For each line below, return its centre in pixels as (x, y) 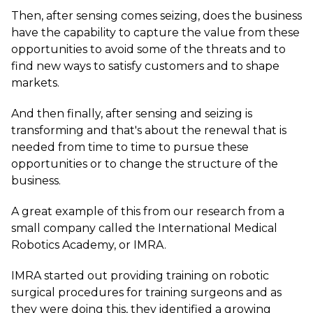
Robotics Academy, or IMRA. (89, 245)
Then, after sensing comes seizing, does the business (156, 16)
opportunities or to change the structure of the (145, 164)
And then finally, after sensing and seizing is (132, 114)
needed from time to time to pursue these (130, 147)
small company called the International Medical (144, 228)
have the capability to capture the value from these (155, 32)
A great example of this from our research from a (148, 211)
